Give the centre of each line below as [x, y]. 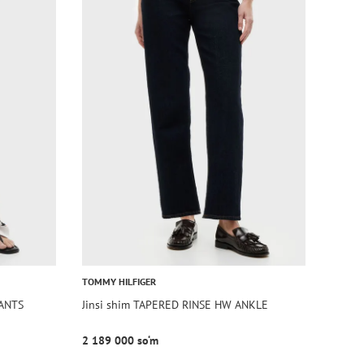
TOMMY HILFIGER [119, 281]
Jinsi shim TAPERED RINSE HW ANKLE [175, 304]
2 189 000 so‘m [121, 340]
